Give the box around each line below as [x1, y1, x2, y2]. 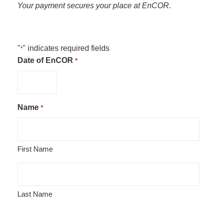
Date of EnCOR [17, 56, 74, 65]
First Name [17, 145, 53, 154]
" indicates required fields [23, 44, 110, 53]
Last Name [17, 190, 53, 199]
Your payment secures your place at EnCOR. [17, 1, 171, 10]
